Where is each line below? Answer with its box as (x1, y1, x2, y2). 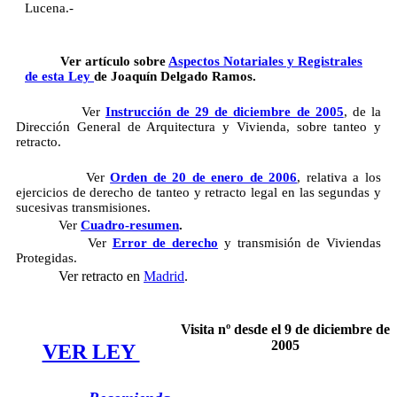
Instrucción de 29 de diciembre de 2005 (105, 105, 344, 120)
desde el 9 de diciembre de (233, 322, 390, 338)
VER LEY (42, 340, 140, 364)
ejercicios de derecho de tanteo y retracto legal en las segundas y (16, 185, 381, 200)
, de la (343, 105, 382, 120)
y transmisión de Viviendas (218, 236, 382, 251)
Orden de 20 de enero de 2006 (110, 170, 298, 185)
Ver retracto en (16, 269, 144, 284)
